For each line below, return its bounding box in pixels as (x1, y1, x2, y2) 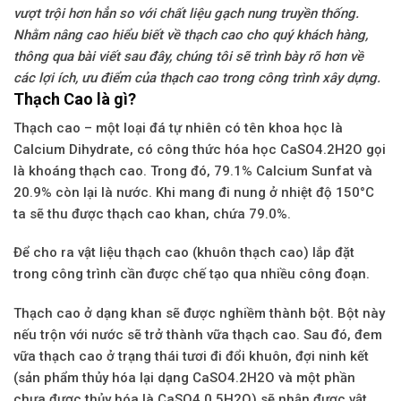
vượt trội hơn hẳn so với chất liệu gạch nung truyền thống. (13, 4, 359, 21)
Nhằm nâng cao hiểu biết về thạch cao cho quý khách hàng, (13, 26, 368, 43)
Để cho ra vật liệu (13, 244, 125, 261)
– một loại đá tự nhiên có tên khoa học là (81, 119, 343, 136)
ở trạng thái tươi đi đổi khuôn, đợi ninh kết (103, 347, 369, 364)
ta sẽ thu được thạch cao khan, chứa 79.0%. (13, 205, 291, 222)
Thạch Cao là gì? (13, 89, 136, 108)
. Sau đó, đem (296, 326, 382, 343)
